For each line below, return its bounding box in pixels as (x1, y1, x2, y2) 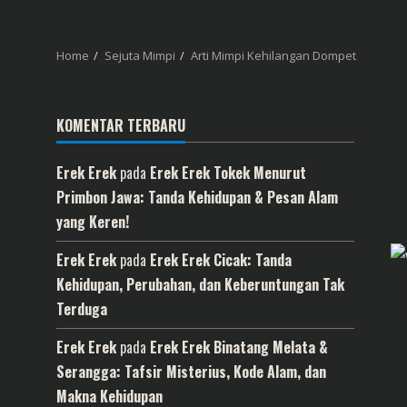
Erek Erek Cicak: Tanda (150, 249, 292, 271)
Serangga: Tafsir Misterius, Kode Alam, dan (56, 361, 326, 382)
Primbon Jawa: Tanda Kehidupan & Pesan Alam (56, 186, 338, 208)
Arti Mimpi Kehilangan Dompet (191, 47, 356, 64)
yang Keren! (56, 211, 129, 233)
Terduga (56, 298, 107, 320)
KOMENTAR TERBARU (56, 114, 185, 136)
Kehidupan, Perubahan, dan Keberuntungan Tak (56, 273, 344, 295)
